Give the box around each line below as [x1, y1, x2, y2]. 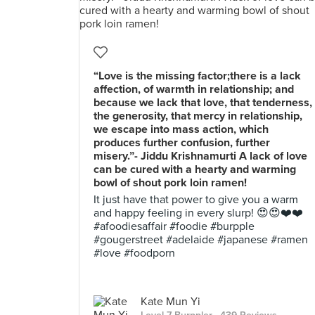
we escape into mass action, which [94, 122, 269, 136]
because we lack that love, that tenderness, [94, 96, 312, 110]
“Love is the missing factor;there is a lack [94, 69, 301, 83]
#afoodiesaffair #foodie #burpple [94, 219, 255, 233]
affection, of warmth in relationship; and [94, 82, 294, 96]
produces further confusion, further [94, 136, 270, 150]
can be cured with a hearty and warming [94, 162, 296, 176]
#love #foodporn [94, 246, 175, 260]
